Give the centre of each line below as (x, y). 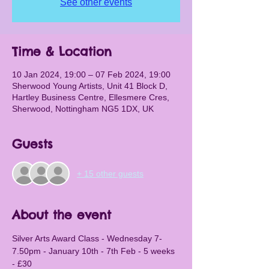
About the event (62, 215)
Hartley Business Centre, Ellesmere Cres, (91, 97)
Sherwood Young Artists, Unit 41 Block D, (90, 86)
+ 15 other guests (110, 173)
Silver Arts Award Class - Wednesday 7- (87, 238)
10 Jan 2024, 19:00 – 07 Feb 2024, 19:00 (91, 74)
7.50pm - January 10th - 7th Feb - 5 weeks (95, 251)
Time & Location (62, 51)
